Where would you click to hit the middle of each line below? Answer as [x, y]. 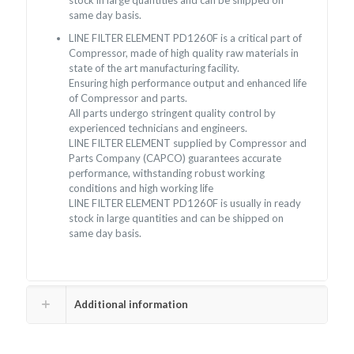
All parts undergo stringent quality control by [173, 113]
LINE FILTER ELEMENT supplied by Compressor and [188, 143]
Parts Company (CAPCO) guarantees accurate [175, 158]
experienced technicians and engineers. [158, 128]
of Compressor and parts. [128, 98]
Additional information [131, 305]
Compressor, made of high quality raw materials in [184, 53]
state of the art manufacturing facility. [154, 68]
